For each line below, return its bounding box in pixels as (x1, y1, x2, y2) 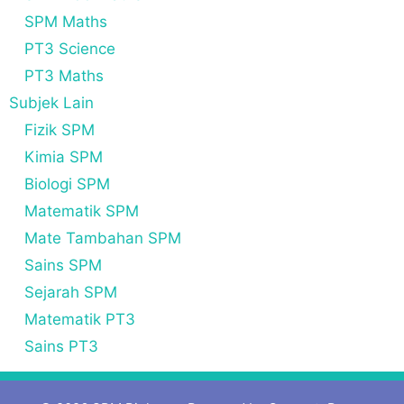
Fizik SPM (24, 120, 95, 139)
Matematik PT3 (24, 309, 135, 328)
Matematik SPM (24, 201, 139, 220)
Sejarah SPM (24, 282, 117, 301)
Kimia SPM (24, 147, 103, 166)
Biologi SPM (24, 174, 110, 193)
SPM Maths (24, 12, 107, 31)
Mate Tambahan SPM (24, 228, 181, 247)
